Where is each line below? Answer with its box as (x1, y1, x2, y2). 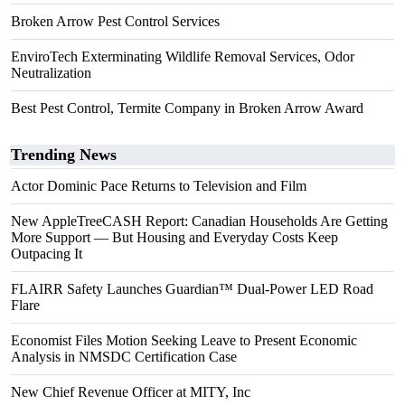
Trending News (11, 146, 117, 164)
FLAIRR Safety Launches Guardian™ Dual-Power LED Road (11, 281, 373, 297)
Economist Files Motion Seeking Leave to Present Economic (11, 333, 357, 348)
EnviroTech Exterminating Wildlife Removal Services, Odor (11, 49, 354, 64)
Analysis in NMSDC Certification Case (11, 349, 237, 364)
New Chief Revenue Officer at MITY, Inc (11, 384, 250, 400)
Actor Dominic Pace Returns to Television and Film (11, 178, 306, 193)
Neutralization (11, 65, 91, 80)
